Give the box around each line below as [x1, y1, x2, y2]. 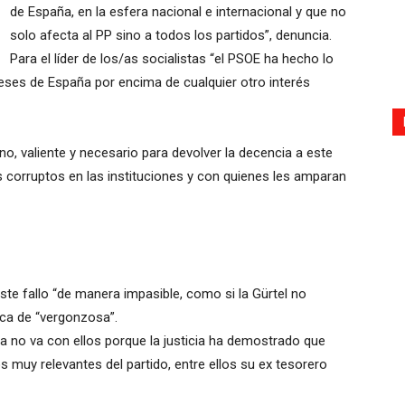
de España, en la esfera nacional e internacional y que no [10, 4, 346, 20]
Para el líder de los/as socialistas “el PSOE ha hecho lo [10, 51, 334, 67]
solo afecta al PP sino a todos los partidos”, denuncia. [10, 27, 332, 43]
